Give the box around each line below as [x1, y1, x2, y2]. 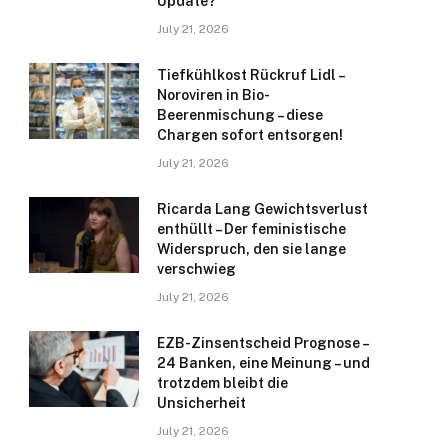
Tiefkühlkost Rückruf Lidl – [157, 67, 344, 84]
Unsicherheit [157, 395, 246, 412]
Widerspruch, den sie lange [157, 241, 346, 258]
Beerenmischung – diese [157, 107, 323, 124]
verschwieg [157, 261, 236, 278]
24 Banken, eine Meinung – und [157, 355, 370, 372]
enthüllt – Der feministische [157, 221, 346, 238]
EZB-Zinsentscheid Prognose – [157, 335, 368, 352]
